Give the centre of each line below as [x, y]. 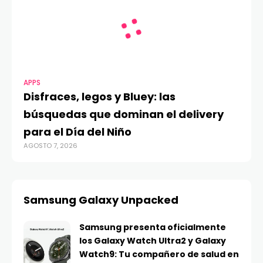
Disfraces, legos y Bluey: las [100, 97]
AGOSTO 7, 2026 [50, 146]
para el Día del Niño [77, 132]
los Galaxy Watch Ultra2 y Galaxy [153, 241]
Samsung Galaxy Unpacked [101, 200]
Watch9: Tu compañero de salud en [159, 254]
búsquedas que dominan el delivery [124, 114]
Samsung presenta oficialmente [153, 227]
